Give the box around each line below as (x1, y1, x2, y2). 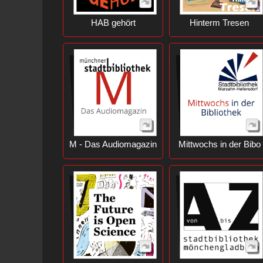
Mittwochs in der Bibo (178, 139, 261, 149)
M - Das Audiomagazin (69, 139, 157, 149)
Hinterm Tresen (190, 17, 249, 28)
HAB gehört (90, 17, 136, 28)
